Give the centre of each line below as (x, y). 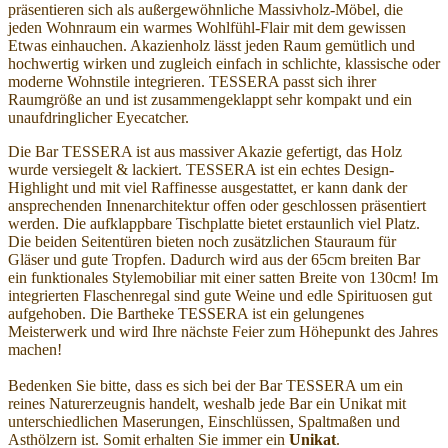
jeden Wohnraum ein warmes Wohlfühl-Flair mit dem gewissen (207, 28)
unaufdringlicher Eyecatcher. (98, 118)
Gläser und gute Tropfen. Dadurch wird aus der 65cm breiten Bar (214, 260)
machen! (35, 350)
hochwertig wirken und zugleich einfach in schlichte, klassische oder (224, 64)
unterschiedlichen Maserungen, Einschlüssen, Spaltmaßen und (204, 422)
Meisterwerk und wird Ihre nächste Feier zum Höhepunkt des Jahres (223, 332)
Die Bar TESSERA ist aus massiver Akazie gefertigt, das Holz (205, 152)
